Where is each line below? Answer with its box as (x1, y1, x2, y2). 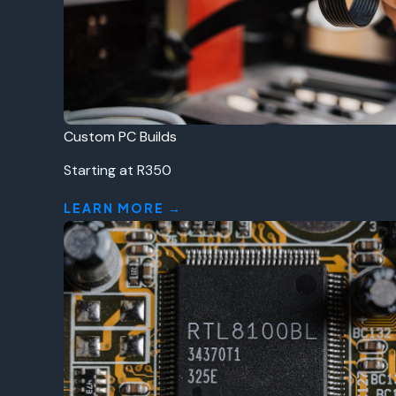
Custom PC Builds (64, 127, 177, 146)
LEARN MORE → (64, 200, 182, 216)
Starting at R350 (64, 161, 171, 179)
